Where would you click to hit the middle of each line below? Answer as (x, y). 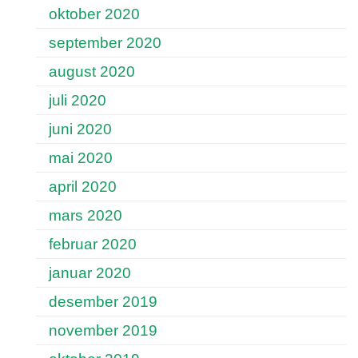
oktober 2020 (94, 14)
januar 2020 (90, 273)
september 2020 (105, 43)
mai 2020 (81, 158)
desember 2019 (103, 302)
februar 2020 (93, 244)
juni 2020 (80, 129)
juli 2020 (78, 100)
